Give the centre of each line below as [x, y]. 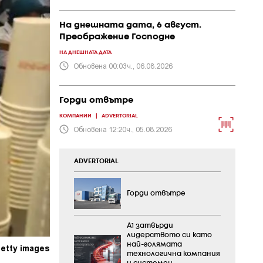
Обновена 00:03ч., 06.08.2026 [123, 65]
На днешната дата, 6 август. [130, 25]
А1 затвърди [150, 226]
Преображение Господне [117, 37]
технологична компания [173, 254]
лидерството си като [169, 235]
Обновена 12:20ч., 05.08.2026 [123, 129]
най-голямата [154, 245]
